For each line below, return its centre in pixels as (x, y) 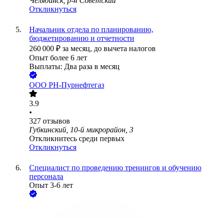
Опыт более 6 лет (58, 58)
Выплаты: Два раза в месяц (74, 67)
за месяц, (78, 49)
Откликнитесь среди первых (77, 139)
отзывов (56, 121)
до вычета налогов (125, 49)
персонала (46, 177)
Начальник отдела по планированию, (91, 30)
